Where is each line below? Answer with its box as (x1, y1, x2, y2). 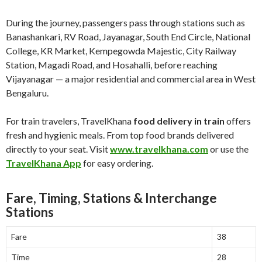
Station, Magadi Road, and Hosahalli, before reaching (6, 59, 218, 71)
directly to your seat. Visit (6, 143, 110, 155)
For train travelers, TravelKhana (6, 115, 132, 127)
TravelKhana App (6, 157, 81, 169)
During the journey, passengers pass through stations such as (6, 17, 245, 29)
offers (225, 115, 251, 127)
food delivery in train (132, 115, 225, 127)
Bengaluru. (6, 87, 49, 99)
